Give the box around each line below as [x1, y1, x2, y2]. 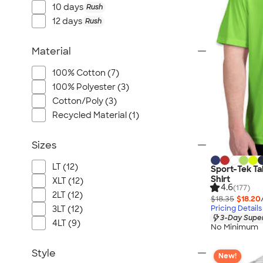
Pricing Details [211, 203, 262, 213]
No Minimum [211, 222, 258, 232]
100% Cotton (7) [52, 68, 119, 78]
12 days [52, 16, 82, 26]
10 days [52, 2, 83, 12]
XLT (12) [52, 176, 83, 186]
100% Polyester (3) [52, 82, 129, 92]
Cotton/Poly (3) [52, 96, 117, 106]
